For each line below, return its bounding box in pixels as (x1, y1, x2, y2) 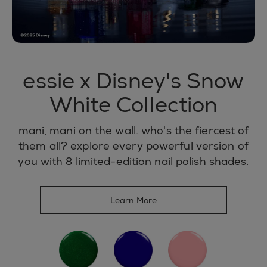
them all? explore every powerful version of (18, 139, 249, 154)
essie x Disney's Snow (23, 67, 244, 95)
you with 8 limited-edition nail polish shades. (18, 154, 249, 169)
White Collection (49, 91, 218, 119)
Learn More (110, 194, 157, 206)
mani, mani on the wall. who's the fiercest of (18, 123, 249, 138)
